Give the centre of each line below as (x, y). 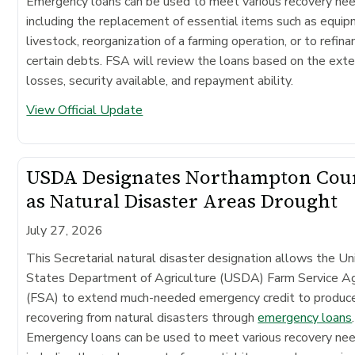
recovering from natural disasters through (142, 317)
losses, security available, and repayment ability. (160, 80)
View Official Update (85, 110)
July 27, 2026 (65, 230)
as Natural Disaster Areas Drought (182, 200)
